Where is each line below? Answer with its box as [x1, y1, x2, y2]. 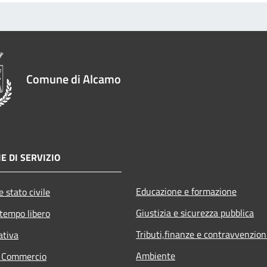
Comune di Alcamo [26, 69, 121, 88]
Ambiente [136, 248, 175, 263]
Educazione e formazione [136, 184, 237, 198]
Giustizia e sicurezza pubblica [136, 205, 254, 220]
